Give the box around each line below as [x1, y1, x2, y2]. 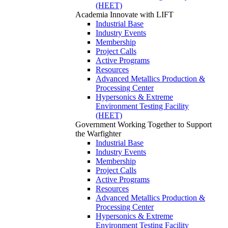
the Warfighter [75, 129, 121, 138]
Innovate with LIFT [110, 10, 174, 19]
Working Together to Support [118, 120, 212, 129]
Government [75, 120, 118, 129]
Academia [75, 10, 110, 19]
